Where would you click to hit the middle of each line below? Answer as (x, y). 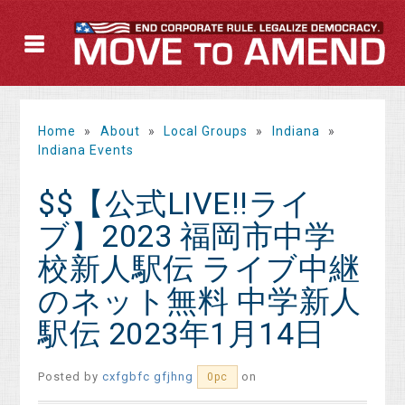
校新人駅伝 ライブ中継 (199, 269)
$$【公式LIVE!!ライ (175, 204)
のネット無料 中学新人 (200, 301)
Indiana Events (86, 151)
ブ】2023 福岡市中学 (187, 236)
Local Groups (206, 132)
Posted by (71, 377)
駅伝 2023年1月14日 (182, 334)
